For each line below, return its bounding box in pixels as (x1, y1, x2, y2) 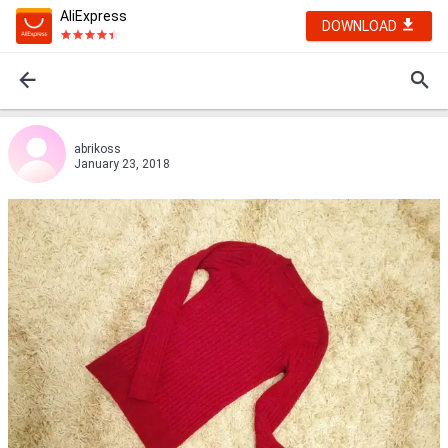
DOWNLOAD (322, 18, 400, 34)
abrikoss (74, 142, 121, 156)
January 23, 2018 (74, 157, 170, 171)
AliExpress (60, 8, 127, 24)
